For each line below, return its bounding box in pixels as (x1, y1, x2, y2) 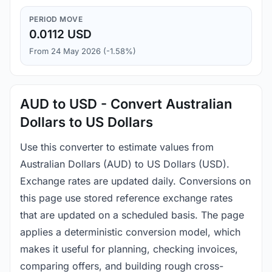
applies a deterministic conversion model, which (20, 226, 240, 239)
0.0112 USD (29, 27, 92, 42)
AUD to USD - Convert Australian (20, 96, 232, 112)
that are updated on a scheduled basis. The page (20, 209, 244, 222)
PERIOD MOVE (29, 15, 83, 24)
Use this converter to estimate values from (20, 141, 214, 154)
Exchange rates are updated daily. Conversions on (20, 175, 251, 188)
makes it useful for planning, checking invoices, (20, 243, 238, 256)
